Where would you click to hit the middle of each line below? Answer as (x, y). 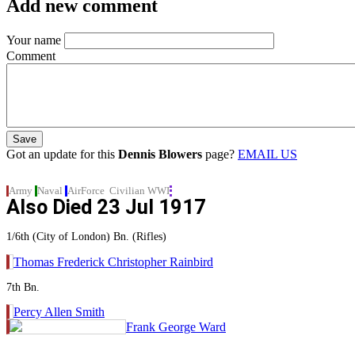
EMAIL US (267, 154)
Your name (34, 40)
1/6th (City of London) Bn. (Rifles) (86, 237)
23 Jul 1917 (151, 206)
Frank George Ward (176, 327)
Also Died (52, 206)
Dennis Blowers (162, 154)
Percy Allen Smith (59, 312)
